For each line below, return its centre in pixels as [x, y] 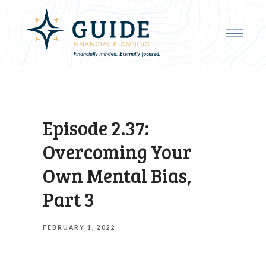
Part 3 [69, 199]
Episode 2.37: [96, 128]
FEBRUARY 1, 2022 [79, 227]
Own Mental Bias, [117, 175]
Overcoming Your [117, 152]
